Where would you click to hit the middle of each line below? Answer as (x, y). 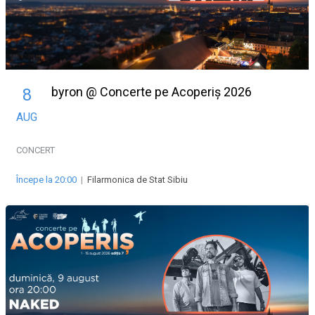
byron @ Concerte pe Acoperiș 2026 (152, 91)
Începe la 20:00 (46, 179)
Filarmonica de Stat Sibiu (137, 179)
